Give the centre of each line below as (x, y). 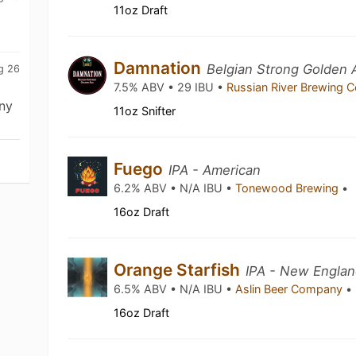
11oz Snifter (145, 111)
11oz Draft (141, 10)
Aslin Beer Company (291, 289)
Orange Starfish (179, 270)
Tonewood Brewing (289, 188)
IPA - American (215, 170)
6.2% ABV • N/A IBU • (175, 188)
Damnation (160, 68)
